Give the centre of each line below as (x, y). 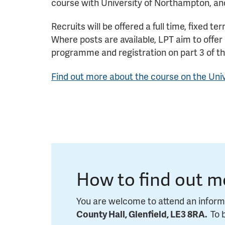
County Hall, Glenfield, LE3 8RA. (143, 213)
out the (134, 76)
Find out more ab (85, 76)
